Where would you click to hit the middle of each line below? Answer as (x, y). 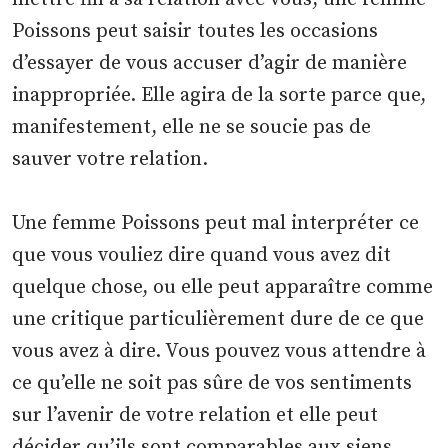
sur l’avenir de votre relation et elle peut (195, 416)
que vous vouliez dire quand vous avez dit (202, 256)
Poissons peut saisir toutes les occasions (195, 32)
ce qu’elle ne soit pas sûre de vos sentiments (212, 384)
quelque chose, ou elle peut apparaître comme (223, 288)
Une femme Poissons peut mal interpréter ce (216, 224)
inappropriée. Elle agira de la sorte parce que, (219, 96)
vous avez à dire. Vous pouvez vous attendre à (219, 352)
